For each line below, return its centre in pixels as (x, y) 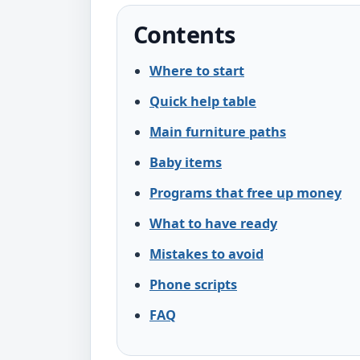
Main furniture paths (218, 132)
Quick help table (203, 101)
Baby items (186, 162)
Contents (184, 34)
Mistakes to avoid (207, 254)
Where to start (197, 71)
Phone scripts (193, 284)
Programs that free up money (245, 193)
